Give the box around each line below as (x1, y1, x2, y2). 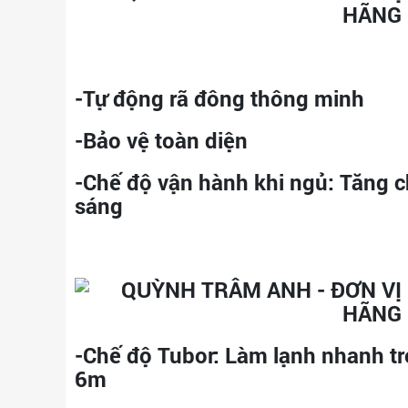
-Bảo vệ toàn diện (75, 126, 248, 155)
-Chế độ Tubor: (75, 341, 219, 370)
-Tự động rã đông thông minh (75, 84, 364, 113)
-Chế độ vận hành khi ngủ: (75, 168, 334, 197)
